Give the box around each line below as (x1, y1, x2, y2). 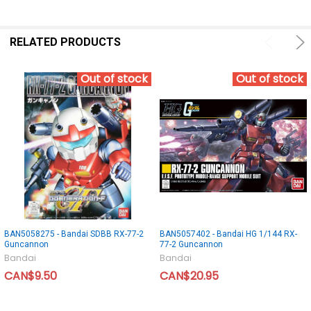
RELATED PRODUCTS (9, 35, 121, 49)
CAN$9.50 (4, 268, 57, 285)
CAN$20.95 (160, 268, 219, 285)
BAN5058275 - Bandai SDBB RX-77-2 (4, 229, 144, 239)
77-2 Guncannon (160, 239, 223, 250)
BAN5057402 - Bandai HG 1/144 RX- (160, 229, 297, 239)
